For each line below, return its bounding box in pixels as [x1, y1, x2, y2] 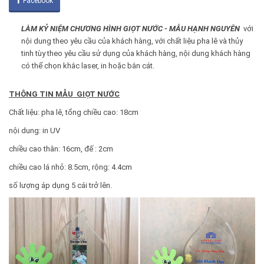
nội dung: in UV [9, 126, 60, 136]
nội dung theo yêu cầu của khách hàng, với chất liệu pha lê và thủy [21, 37, 243, 46]
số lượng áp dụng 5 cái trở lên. [9, 181, 112, 190]
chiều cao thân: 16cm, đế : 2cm [9, 144, 113, 154]
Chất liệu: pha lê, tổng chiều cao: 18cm [9, 108, 138, 117]
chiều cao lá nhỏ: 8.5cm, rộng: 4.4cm [9, 163, 132, 172]
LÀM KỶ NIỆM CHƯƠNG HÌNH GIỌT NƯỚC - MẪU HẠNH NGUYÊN [21, 24, 243, 34]
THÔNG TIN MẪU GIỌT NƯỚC [9, 90, 120, 99]
